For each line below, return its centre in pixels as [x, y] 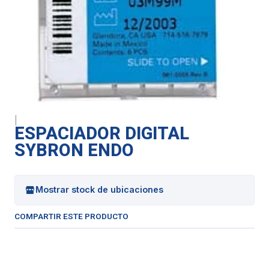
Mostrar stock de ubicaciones [99, 190]
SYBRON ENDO [74, 150]
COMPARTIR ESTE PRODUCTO [71, 216]
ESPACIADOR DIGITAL [102, 133]
